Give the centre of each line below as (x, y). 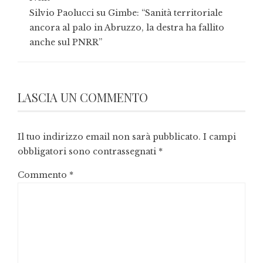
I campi (220, 136)
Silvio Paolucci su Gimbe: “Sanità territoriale (126, 13)
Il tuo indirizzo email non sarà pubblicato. (109, 136)
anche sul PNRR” (66, 42)
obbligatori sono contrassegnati (88, 151)
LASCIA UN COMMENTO (83, 97)
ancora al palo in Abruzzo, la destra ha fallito (127, 27)
